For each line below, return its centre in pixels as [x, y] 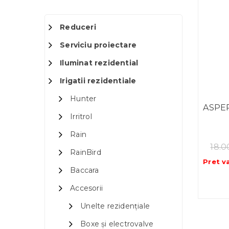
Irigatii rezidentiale [98, 81]
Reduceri [78, 27]
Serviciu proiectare [98, 45]
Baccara [85, 170]
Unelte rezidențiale [115, 206]
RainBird [86, 153]
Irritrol [81, 117]
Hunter [83, 99]
